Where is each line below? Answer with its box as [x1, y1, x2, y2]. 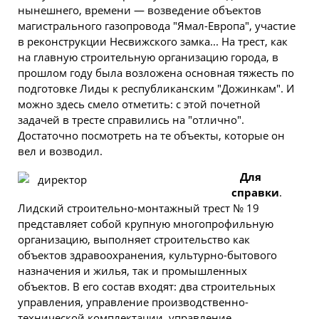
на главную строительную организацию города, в [18, 50, 278, 64]
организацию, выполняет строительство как [18, 232, 250, 246]
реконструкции [27, 34, 107, 48]
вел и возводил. [18, 144, 103, 158]
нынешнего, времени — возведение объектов [18, 3, 261, 17]
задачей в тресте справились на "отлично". [18, 113, 244, 127]
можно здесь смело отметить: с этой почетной [18, 97, 261, 111]
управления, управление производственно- [18, 295, 249, 309]
